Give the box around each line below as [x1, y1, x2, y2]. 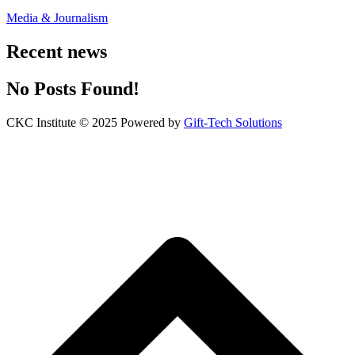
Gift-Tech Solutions [184, 115, 282, 129]
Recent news [6, 40, 107, 62]
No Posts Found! [6, 78, 139, 99]
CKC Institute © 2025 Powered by [6, 115, 184, 129]
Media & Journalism [6, 10, 108, 25]
